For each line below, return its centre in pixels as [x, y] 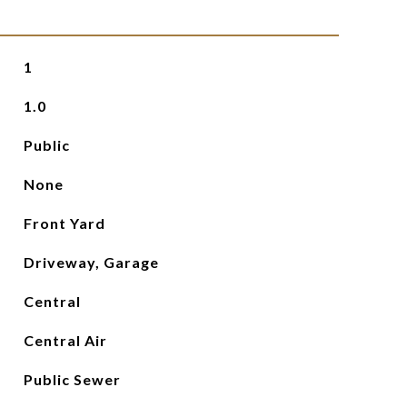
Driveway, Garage [91, 262]
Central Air [65, 340]
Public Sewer [72, 379]
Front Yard [64, 223]
